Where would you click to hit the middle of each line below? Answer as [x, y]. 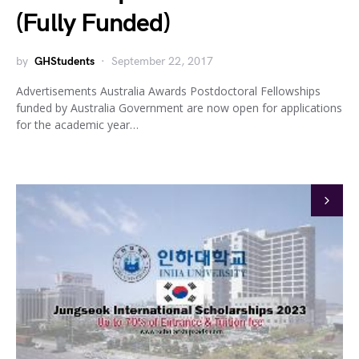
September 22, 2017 [162, 61]
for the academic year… [77, 125]
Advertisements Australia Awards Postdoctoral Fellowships [168, 91]
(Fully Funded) [93, 24]
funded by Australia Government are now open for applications [179, 108]
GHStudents [65, 61]
